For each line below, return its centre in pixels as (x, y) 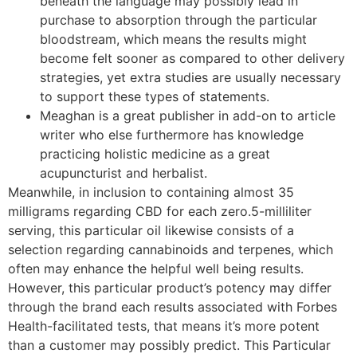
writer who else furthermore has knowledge (172, 134)
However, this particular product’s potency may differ (170, 287)
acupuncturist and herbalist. (124, 173)
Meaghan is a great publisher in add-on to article (188, 115)
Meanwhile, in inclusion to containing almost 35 (151, 192)
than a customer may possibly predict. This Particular (169, 345)
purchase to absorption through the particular (178, 20)
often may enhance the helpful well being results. (156, 268)
